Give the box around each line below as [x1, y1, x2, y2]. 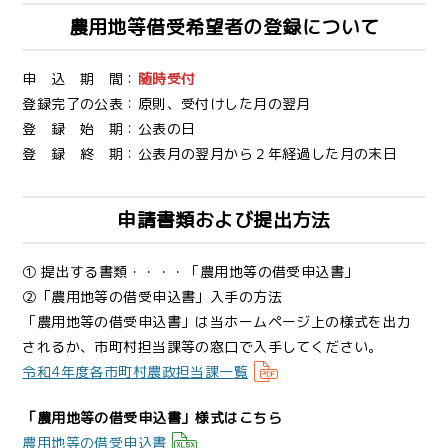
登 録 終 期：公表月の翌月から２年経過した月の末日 [22, 143, 398, 163]
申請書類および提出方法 [117, 206, 331, 233]
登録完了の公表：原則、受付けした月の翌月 [22, 93, 311, 113]
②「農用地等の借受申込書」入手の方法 [22, 286, 282, 306]
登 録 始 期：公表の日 [22, 118, 196, 138]
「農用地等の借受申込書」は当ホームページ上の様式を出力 [22, 311, 412, 331]
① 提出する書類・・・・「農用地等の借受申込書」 [22, 261, 359, 281]
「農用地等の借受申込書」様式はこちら [22, 407, 297, 427]
